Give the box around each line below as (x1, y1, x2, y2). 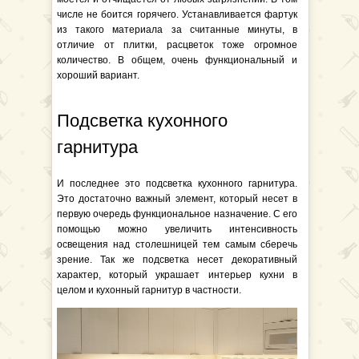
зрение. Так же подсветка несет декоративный (57, 254, 297, 265)
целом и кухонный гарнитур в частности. (57, 284, 241, 296)
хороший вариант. (57, 70, 139, 81)
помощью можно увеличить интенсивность (57, 224, 297, 235)
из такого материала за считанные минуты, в (57, 24, 297, 35)
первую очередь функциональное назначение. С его (57, 208, 297, 220)
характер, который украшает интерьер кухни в (57, 269, 297, 280)
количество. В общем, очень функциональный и (57, 54, 297, 66)
